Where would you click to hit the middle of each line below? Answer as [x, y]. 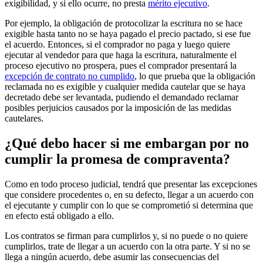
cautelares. [24, 119]
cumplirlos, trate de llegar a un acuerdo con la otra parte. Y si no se [127, 247]
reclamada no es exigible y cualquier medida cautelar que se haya [125, 87]
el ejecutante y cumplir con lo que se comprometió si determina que [129, 205]
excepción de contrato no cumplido [70, 76]
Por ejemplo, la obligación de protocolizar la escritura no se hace [124, 23]
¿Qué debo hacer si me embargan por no [127, 144]
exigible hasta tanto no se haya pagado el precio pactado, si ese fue [128, 34]
